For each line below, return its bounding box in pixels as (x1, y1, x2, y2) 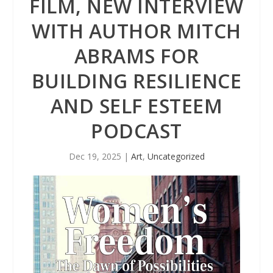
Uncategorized (147, 151, 205, 162)
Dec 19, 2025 (68, 151, 121, 162)
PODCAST (91, 118, 182, 144)
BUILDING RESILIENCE (31, 68, 242, 94)
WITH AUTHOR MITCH (32, 18, 241, 44)
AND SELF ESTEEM (50, 93, 223, 119)
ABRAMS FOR (74, 43, 199, 69)
